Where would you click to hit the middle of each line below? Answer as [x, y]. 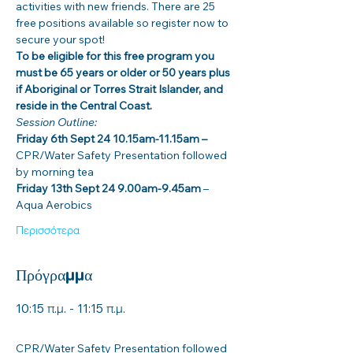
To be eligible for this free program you [116, 56]
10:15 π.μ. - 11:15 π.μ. [71, 308]
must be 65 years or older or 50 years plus [124, 72]
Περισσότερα [48, 230]
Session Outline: [58, 122]
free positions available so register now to [123, 23]
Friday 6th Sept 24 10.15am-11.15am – [111, 139]
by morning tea [55, 172]
